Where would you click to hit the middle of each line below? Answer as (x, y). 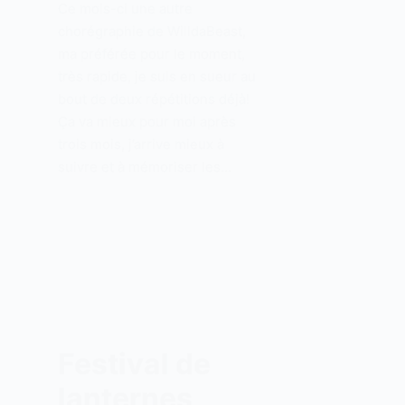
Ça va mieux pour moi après (146, 121)
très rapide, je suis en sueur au (156, 76)
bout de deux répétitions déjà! (153, 99)
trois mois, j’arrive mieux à (141, 144)
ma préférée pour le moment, (151, 53)
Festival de (134, 363)
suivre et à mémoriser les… (144, 166)
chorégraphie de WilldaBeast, (151, 31)
